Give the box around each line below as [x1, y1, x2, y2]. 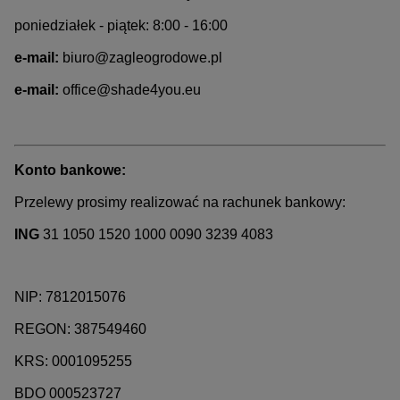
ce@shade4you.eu [81, 82, 201, 98]
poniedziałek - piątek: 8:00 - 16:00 [14, 18, 228, 34]
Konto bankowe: [14, 162, 126, 179]
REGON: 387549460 [14, 321, 146, 337]
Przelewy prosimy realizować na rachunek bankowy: [14, 195, 346, 211]
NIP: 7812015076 [14, 289, 126, 305]
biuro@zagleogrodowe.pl [62, 50, 222, 66]
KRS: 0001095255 [14, 354, 132, 370]
